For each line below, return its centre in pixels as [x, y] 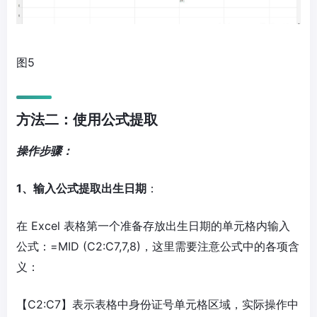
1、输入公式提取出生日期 [81, 189]
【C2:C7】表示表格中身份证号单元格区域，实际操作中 [157, 305]
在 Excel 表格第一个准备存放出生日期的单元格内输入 [153, 226]
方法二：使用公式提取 [87, 120]
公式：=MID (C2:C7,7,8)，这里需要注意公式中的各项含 [158, 247]
